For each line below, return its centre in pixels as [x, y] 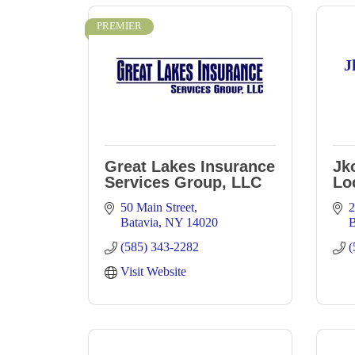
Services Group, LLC [183, 182]
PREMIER [119, 26]
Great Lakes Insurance [190, 166]
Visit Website [153, 271]
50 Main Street [157, 207]
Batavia [139, 222]
